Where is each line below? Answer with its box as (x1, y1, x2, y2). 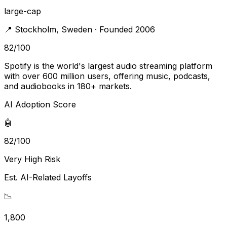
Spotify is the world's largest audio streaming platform (4, 60, 212, 71)
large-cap (4, 6, 41, 16)
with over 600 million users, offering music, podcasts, (4, 70, 210, 81)
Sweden (61, 24, 92, 34)
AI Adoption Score (4, 99, 76, 109)
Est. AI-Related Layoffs (4, 172, 92, 182)
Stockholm (15, 24, 56, 34)
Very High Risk (4, 154, 60, 164)
